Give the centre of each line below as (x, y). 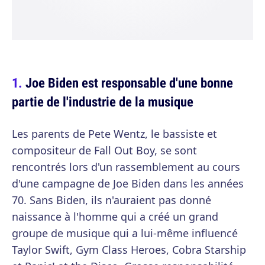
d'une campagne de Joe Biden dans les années (128, 183)
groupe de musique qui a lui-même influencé (125, 233)
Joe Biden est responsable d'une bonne (129, 83)
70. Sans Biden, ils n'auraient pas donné (112, 200)
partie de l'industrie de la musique (103, 101)
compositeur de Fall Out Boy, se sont (104, 150)
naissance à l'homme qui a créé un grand (115, 216)
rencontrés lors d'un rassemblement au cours (126, 167)
